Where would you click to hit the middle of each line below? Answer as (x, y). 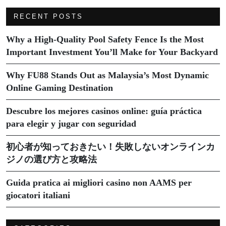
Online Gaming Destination (60, 88)
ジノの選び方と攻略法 (51, 159)
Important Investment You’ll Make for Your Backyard (112, 52)
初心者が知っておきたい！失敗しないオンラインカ (110, 147)
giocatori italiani (38, 195)
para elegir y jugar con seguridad (71, 123)
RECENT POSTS (48, 16)
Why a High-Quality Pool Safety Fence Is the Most (105, 39)
